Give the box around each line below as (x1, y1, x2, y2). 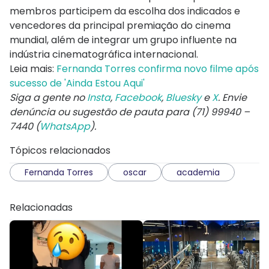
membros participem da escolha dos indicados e (10, 4, 240, 19)
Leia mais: (10, 62, 56, 76)
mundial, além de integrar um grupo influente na (10, 33, 237, 47)
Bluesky (166, 91, 201, 105)
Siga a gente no (10, 91, 87, 105)
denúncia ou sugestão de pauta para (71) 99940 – (10, 105, 250, 119)
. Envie (218, 91, 247, 105)
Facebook (115, 91, 162, 105)
